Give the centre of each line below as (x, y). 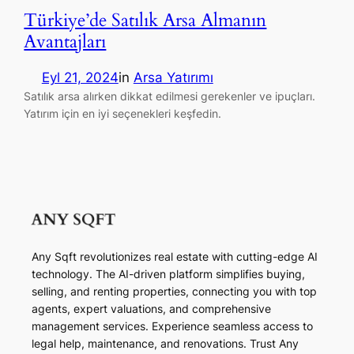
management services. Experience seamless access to (173, 326)
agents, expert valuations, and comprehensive (152, 308)
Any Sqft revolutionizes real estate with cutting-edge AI (175, 256)
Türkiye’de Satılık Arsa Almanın (145, 21)
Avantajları (65, 42)
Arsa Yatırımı (173, 78)
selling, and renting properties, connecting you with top (175, 291)
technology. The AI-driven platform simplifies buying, (169, 273)
